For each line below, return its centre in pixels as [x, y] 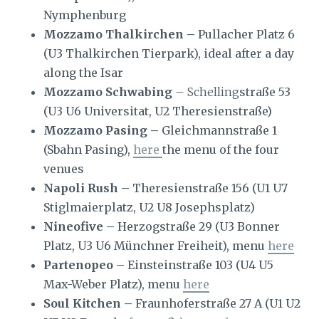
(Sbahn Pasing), [88, 150]
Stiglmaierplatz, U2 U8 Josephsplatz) [149, 207]
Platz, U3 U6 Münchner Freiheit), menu [155, 246]
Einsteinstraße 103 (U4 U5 [199, 265]
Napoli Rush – [86, 188]
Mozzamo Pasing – [101, 130]
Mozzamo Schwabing [108, 92]
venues [63, 169]
